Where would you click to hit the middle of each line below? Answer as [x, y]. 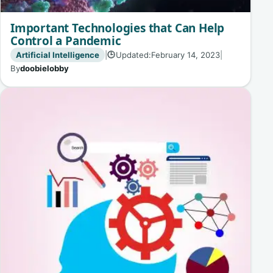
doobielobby [44, 69]
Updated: [133, 55]
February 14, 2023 [185, 55]
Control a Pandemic [66, 41]
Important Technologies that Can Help [118, 28]
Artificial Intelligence [57, 55]
